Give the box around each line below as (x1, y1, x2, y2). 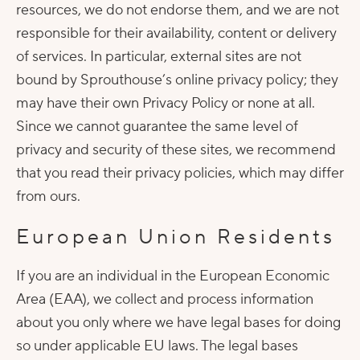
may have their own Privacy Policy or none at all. (16, 94, 315, 112)
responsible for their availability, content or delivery (16, 24, 337, 43)
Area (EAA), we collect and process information (16, 290, 313, 309)
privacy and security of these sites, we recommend (16, 141, 336, 159)
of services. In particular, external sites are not (16, 47, 301, 66)
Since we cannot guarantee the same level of (16, 117, 298, 136)
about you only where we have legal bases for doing (16, 313, 341, 332)
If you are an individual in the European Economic (16, 267, 329, 285)
